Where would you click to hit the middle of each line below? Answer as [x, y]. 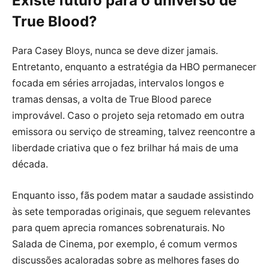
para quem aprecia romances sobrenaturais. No [119, 228]
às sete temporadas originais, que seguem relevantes [131, 211]
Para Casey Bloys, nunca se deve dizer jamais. [115, 51]
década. [30, 165]
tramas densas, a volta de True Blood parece [112, 100]
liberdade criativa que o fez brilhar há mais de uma [125, 148]
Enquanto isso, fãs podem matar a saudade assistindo [133, 195]
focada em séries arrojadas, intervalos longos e [118, 83]
